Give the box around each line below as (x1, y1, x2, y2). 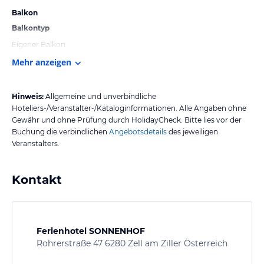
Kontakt (12, 172, 62, 187)
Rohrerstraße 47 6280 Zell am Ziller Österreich (37, 237, 227, 249)
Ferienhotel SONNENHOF (37, 225, 145, 236)
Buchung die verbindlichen (12, 127, 107, 136)
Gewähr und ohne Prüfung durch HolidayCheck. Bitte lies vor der (12, 115, 242, 124)
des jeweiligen (167, 127, 218, 136)
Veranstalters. (12, 138, 60, 148)
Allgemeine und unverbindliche (45, 91, 156, 101)
